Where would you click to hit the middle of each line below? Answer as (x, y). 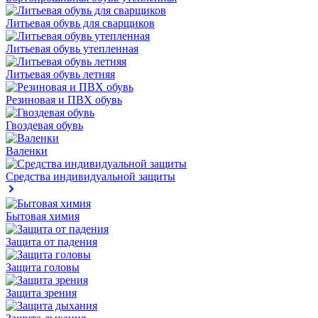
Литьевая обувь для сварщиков (80, 23)
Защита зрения (41, 293)
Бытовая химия (43, 216)
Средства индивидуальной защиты (91, 176)
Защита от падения (51, 242)
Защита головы (43, 267)
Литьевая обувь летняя (60, 74)
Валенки (27, 151)
